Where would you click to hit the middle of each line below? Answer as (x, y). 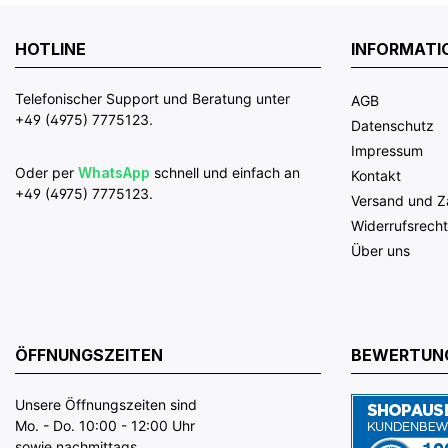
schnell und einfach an (225, 172)
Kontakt (376, 175)
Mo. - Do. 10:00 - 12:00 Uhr (105, 425)
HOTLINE (50, 49)
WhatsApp (114, 172)
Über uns (380, 250)
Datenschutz (392, 125)
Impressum (387, 150)
